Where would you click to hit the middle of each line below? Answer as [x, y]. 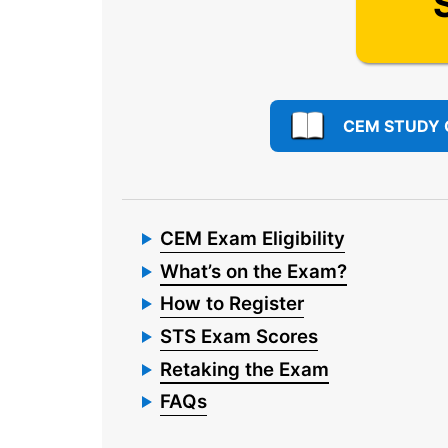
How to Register [232, 304]
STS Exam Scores [239, 337]
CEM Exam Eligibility [252, 238]
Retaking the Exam [244, 369]
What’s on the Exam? [253, 271]
